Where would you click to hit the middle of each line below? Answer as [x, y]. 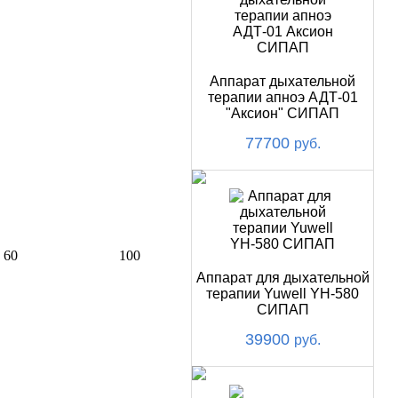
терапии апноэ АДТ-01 [283, 97]
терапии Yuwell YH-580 [283, 294]
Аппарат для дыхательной [283, 278]
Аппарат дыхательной [283, 81]
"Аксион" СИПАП [283, 113]
